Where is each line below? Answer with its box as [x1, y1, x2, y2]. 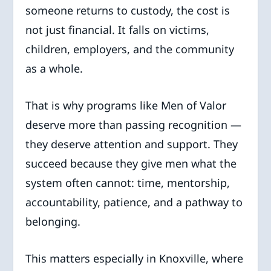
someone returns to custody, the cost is [25, 2, 230, 18]
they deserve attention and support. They [25, 136, 238, 151]
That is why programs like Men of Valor [25, 97, 227, 113]
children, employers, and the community [25, 41, 235, 56]
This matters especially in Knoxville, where [25, 250, 244, 266]
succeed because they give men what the [25, 155, 237, 171]
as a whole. [25, 60, 83, 76]
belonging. [25, 214, 81, 229]
